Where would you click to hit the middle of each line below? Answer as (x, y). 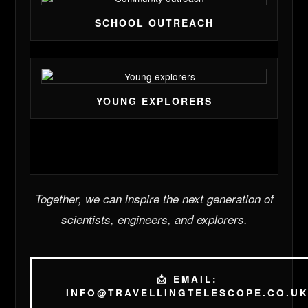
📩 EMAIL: (187, 279)
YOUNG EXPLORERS (154, 101)
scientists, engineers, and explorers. (154, 220)
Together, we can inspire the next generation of (154, 199)
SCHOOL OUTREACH (154, 23)
